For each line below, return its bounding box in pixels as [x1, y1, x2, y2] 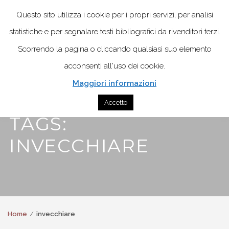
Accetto [104, 99, 127, 107]
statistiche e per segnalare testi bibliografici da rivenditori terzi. [9, 27, 220, 37]
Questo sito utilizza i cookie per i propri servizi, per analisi [16, 10, 213, 19]
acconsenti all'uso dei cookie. [64, 61, 165, 71]
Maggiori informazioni [73, 79, 156, 88]
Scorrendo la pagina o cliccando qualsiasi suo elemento [17, 44, 212, 54]
